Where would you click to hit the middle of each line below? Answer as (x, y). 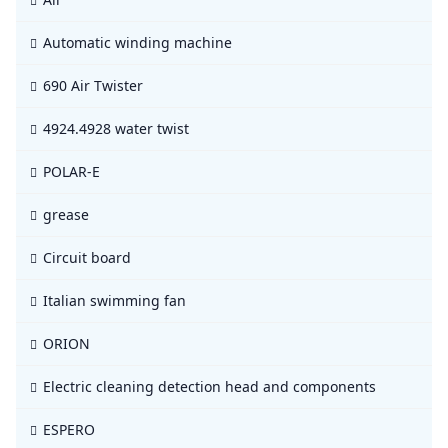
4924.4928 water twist (116, 128)
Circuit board (87, 257)
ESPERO (69, 429)
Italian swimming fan (114, 300)
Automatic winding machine (137, 42)
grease (66, 214)
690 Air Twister (93, 85)
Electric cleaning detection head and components (209, 386)
